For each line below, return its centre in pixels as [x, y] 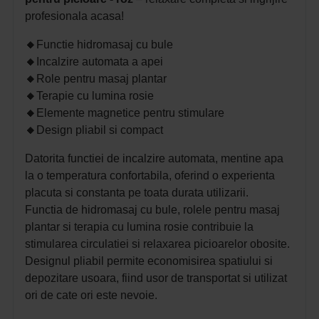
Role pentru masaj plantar [101, 79]
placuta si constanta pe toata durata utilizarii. [137, 193]
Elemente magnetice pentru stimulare [130, 113]
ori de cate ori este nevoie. [91, 296]
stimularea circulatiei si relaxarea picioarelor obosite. [157, 244]
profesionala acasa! [74, 16]
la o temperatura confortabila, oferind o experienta [150, 176]
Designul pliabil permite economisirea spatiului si [149, 261]
